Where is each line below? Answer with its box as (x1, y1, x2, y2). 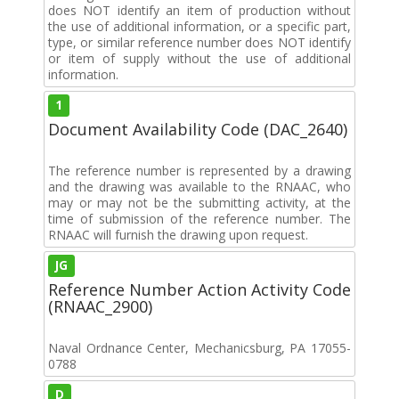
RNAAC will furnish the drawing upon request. (48, 225, 308, 243)
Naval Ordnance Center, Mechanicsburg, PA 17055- (48, 338, 351, 356)
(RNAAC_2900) (48, 295, 152, 317)
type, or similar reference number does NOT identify (48, 33, 351, 51)
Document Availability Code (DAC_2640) (48, 118, 347, 140)
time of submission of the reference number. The (48, 209, 351, 227)
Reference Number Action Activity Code (48, 278, 351, 300)
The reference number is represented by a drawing (48, 161, 351, 179)
